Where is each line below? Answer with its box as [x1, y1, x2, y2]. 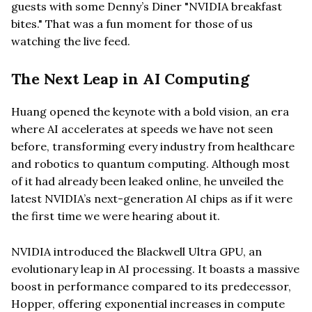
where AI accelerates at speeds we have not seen [11, 121, 273, 136]
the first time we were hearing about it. [11, 208, 220, 223]
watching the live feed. [11, 33, 130, 48]
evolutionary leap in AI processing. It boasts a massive [11, 261, 299, 276]
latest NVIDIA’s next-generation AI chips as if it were [11, 191, 292, 205]
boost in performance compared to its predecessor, [11, 279, 291, 293]
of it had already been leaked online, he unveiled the [11, 173, 283, 188]
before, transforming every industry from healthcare [11, 139, 295, 153]
